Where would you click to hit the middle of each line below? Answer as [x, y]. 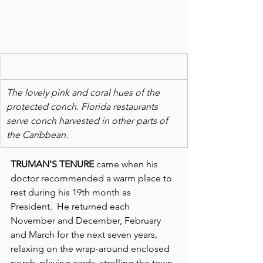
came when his [127, 164]
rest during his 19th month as [72, 192]
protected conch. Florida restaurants [83, 106]
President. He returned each [71, 206]
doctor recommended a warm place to [92, 178]
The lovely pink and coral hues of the [84, 92]
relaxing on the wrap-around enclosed [91, 248]
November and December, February [87, 220]
